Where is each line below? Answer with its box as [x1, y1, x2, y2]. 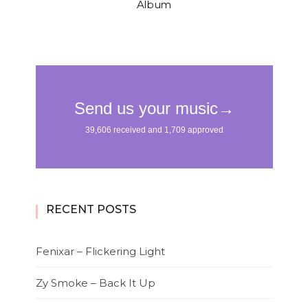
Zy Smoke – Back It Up [35, 276, 155, 290]
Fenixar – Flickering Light [35, 245, 165, 258]
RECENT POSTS [45, 203, 136, 217]
